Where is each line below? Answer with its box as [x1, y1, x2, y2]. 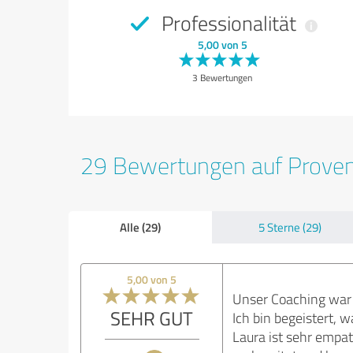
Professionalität [157, 9, 301, 37]
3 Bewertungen [192, 71, 252, 84]
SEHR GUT [110, 305, 194, 331]
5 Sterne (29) [258, 219, 321, 236]
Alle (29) [119, 218, 161, 236]
